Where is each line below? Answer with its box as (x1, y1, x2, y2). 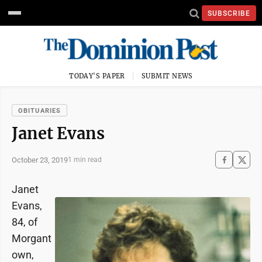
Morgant (12, 232, 51, 244)
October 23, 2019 (12, 155, 68, 164)
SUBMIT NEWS (142, 72, 193, 80)
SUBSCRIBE (208, 9, 250, 18)
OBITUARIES (18, 107, 61, 115)
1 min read (68, 156, 102, 164)
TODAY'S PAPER (69, 72, 125, 80)
